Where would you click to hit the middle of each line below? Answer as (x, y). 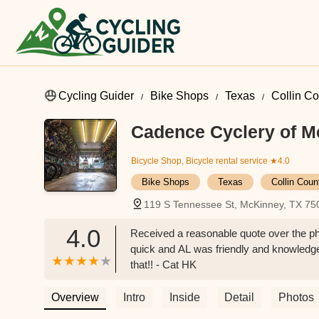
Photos (296, 297)
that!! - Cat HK (163, 265)
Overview (75, 297)
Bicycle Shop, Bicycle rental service (199, 161)
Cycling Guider (96, 96)
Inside (185, 297)
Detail (239, 297)
